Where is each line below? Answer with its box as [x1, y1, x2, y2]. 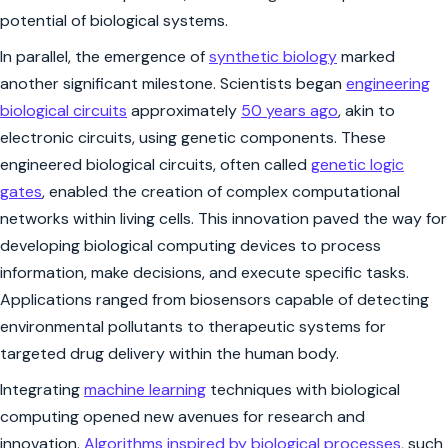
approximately [127, 100, 241, 122]
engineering [346, 73, 430, 95]
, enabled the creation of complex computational [42, 181, 400, 203]
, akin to [338, 100, 395, 122]
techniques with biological [206, 379, 400, 401]
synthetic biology [209, 46, 337, 68]
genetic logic [311, 154, 404, 176]
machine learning [84, 379, 206, 401]
